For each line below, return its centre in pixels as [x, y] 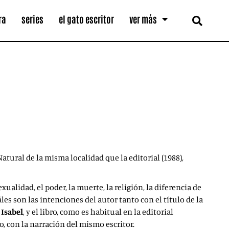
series [33, 19]
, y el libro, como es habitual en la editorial [98, 212]
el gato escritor [87, 19]
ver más [143, 19]
